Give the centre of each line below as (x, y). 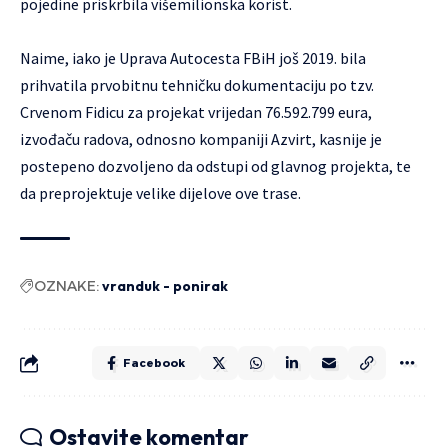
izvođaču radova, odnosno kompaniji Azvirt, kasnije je (201, 139)
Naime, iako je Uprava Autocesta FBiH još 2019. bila (193, 58)
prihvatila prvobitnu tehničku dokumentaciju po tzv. (197, 85)
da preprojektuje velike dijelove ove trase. (160, 193)
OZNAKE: (66, 286)
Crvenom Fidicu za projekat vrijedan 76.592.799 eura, (196, 112)
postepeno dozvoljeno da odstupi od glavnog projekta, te (215, 166)
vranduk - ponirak (165, 286)
